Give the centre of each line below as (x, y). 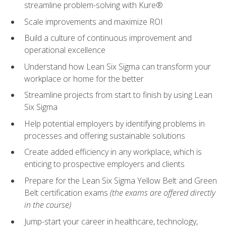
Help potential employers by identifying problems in (115, 123)
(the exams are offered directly (163, 192)
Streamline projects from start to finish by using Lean (118, 95)
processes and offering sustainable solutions (105, 135)
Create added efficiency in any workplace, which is (113, 152)
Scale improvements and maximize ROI (94, 21)
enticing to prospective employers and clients (104, 164)
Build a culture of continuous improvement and (108, 38)
